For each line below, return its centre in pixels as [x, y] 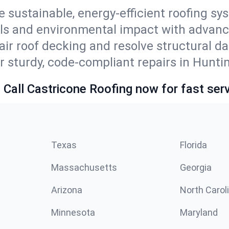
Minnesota [73, 212]
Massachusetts [84, 167]
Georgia [196, 167]
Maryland [199, 212]
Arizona [67, 190]
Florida [193, 145]
